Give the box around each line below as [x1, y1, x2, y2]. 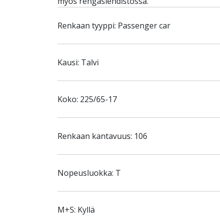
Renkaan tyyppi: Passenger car [57, 20, 170, 31]
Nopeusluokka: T [57, 167, 121, 178]
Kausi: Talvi [57, 57, 99, 68]
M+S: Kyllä [57, 204, 95, 215]
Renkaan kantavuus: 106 [57, 131, 147, 141]
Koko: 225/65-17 [57, 94, 117, 105]
